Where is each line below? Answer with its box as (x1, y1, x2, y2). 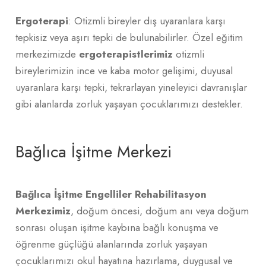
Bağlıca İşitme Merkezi (15, 139, 172, 164)
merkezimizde (15, 46, 79, 61)
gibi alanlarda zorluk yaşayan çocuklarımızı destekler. (15, 96, 243, 111)
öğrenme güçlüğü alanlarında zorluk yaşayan (15, 236, 207, 251)
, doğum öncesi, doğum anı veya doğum (71, 203, 249, 218)
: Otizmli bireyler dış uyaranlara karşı (68, 13, 226, 28)
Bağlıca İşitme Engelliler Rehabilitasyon (15, 186, 207, 201)
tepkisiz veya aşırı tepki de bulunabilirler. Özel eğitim (15, 30, 243, 45)
